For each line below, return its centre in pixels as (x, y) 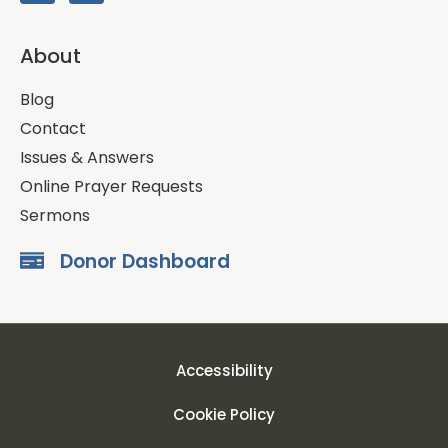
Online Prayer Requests (111, 187)
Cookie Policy (224, 415)
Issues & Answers (87, 158)
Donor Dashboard (145, 262)
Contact (53, 129)
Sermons (55, 216)
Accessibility (224, 371)
